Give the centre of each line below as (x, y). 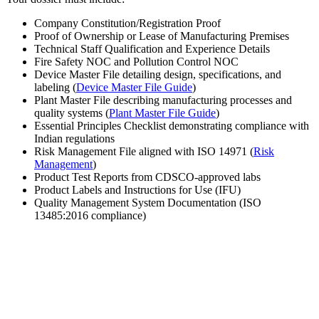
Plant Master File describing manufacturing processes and (163, 100)
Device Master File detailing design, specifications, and (158, 75)
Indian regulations (74, 139)
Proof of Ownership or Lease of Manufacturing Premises (162, 36)
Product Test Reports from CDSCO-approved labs (147, 177)
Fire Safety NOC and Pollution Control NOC (136, 62)
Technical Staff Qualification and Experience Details (152, 49)
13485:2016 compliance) (90, 216)
